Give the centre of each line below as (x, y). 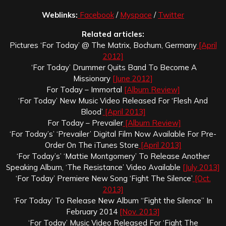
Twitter (171, 15)
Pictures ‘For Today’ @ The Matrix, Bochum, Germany (103, 45)
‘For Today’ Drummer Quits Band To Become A (113, 67)
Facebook (96, 15)
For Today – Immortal (85, 89)
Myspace (136, 15)
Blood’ (92, 111)
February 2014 (93, 211)
